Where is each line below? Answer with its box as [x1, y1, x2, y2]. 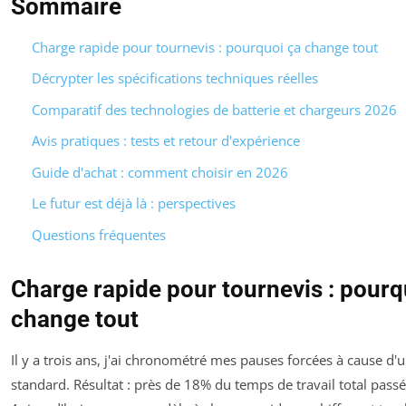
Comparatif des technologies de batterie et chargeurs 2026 [31, 100, 397, 119]
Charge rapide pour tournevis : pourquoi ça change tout [31, 37, 378, 56]
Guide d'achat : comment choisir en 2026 [31, 162, 288, 181]
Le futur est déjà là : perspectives [31, 194, 236, 213]
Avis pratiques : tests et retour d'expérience [31, 131, 300, 150]
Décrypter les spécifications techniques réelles [31, 69, 318, 88]
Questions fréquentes [31, 225, 166, 244]
